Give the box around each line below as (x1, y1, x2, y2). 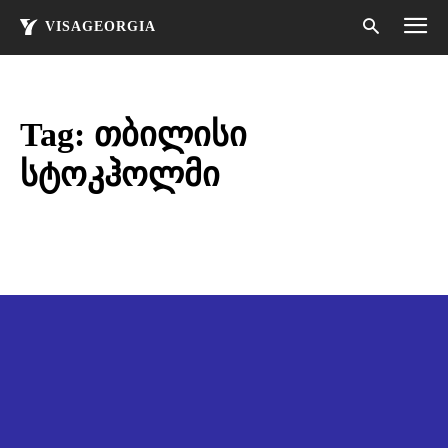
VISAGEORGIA (45, 19, 156, 34)
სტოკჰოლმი (20, 156, 220, 193)
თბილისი (94, 116, 247, 153)
